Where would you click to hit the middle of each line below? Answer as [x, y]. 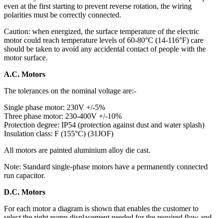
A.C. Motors [25, 74]
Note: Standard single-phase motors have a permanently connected [106, 167]
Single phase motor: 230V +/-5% [54, 107]
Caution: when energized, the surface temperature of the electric [101, 31]
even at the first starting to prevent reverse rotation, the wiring [98, 6]
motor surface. [26, 58]
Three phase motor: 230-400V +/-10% [63, 116]
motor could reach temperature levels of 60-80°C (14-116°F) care [104, 40]
